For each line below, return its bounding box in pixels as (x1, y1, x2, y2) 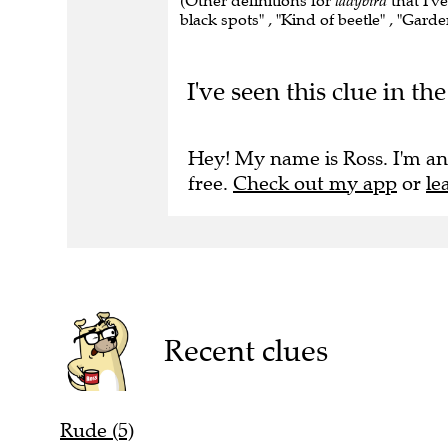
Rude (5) (60, 418, 134, 444)
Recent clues (163, 332, 328, 370)
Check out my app (233, 170, 397, 196)
